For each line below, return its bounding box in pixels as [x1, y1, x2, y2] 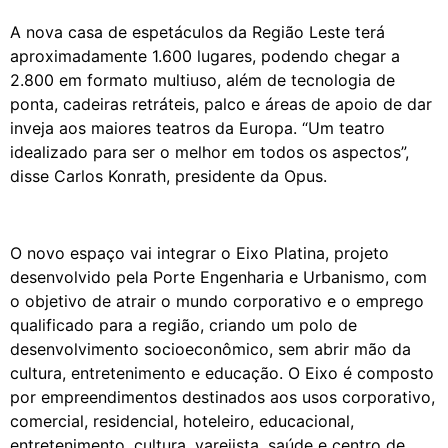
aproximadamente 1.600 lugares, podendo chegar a [10, 46, 400, 67]
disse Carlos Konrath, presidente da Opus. [10, 166, 327, 187]
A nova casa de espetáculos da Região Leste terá [10, 22, 385, 43]
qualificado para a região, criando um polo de [10, 314, 357, 335]
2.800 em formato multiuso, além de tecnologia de [10, 70, 395, 91]
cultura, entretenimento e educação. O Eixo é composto [10, 362, 434, 383]
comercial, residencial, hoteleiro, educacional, [10, 410, 354, 431]
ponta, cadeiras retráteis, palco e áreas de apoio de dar [10, 94, 432, 115]
